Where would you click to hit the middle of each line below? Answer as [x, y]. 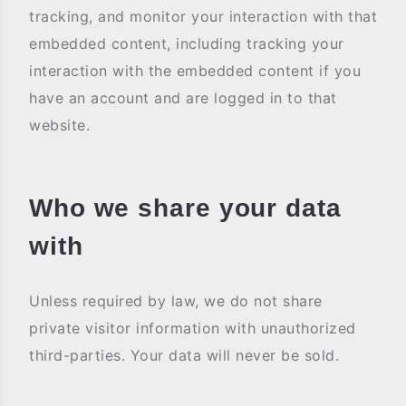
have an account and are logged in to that [183, 98]
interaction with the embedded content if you [195, 71]
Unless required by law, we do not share [176, 301]
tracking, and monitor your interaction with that [203, 16]
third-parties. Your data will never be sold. [184, 355]
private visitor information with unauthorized [193, 328]
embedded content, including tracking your [187, 43]
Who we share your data [185, 208]
